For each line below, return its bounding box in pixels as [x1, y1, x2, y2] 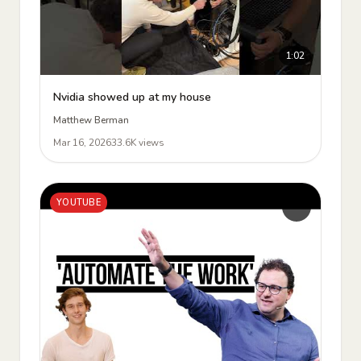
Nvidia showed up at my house [53, 89, 211, 105]
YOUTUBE [56, 197, 101, 209]
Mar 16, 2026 [53, 136, 111, 149]
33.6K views [111, 136, 164, 149]
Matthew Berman [53, 114, 129, 127]
